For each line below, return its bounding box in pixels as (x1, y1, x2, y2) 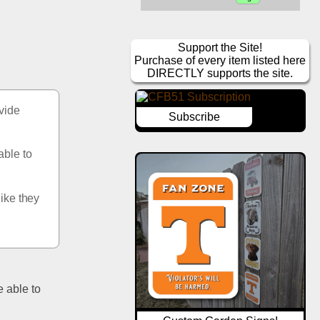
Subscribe (168, 111, 220, 124)
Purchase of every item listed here (134, 54, 306, 67)
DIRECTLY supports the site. (147, 67, 294, 80)
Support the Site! (178, 41, 263, 54)
